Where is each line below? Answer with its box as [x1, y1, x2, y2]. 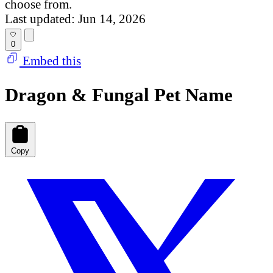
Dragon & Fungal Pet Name [5, 83, 233, 105]
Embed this [19, 54, 81, 68]
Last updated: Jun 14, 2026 [5, 12, 146, 26]
